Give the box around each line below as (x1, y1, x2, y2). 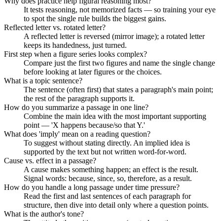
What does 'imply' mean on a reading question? (4, 129, 150, 138)
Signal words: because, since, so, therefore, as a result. (24, 174, 192, 183)
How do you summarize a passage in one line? (4, 103, 148, 111)
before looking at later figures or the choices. (24, 67, 162, 76)
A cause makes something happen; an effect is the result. (24, 165, 198, 174)
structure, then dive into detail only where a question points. (24, 200, 209, 209)
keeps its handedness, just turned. (24, 40, 127, 49)
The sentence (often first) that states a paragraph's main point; (24, 85, 213, 94)
